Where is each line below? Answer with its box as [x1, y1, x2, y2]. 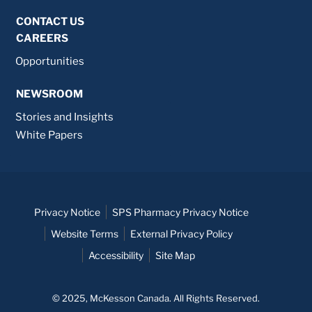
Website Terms [51, 228, 118, 240]
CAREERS [16, 31, 68, 45]
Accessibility [88, 249, 143, 262]
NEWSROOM [16, 88, 83, 101]
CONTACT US [16, 15, 84, 28]
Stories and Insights [15, 111, 114, 124]
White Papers [15, 129, 83, 142]
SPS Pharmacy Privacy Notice [112, 206, 249, 219]
